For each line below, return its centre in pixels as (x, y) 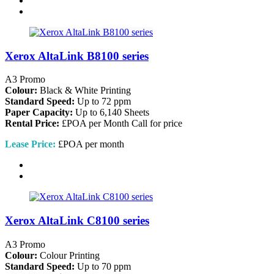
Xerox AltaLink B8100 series (77, 56)
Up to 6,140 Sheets (111, 113)
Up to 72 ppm (103, 102)
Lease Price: (30, 144)
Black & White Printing (84, 91)
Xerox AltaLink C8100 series (77, 221)
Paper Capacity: (39, 113)
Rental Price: (32, 124)
